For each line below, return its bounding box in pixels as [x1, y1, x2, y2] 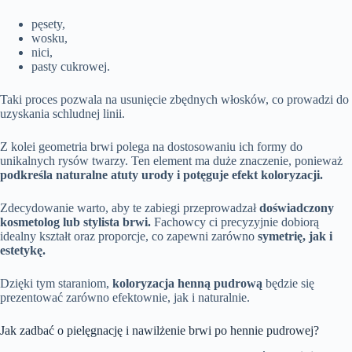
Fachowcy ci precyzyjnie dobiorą [151, 215, 319, 229]
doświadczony [259, 201, 334, 215]
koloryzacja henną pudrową [112, 277, 262, 291]
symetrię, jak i [258, 229, 332, 244]
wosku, [31, 31, 68, 46]
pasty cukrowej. [31, 60, 110, 74]
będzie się [262, 277, 314, 291]
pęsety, [31, 17, 65, 31]
